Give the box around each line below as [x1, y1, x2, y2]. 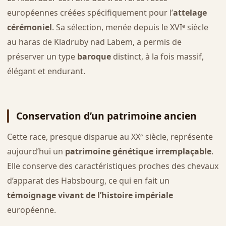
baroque [77, 50, 111, 62]
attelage [173, 7, 207, 18]
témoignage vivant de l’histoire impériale [7, 190, 173, 201]
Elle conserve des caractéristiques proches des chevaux [7, 160, 218, 172]
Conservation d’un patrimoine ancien [16, 108, 197, 123]
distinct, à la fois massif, [110, 50, 204, 62]
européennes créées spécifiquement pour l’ [7, 7, 173, 18]
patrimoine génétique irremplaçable [65, 146, 211, 157]
